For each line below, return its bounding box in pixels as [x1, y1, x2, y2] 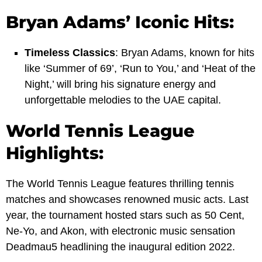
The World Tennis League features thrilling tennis [6, 178, 234, 190]
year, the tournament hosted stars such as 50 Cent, [6, 209, 244, 222]
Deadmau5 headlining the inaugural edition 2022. [6, 241, 235, 253]
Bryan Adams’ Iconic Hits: [6, 12, 234, 33]
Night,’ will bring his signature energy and [24, 78, 216, 91]
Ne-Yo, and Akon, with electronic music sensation [6, 225, 235, 237]
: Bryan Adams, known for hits [115, 47, 254, 59]
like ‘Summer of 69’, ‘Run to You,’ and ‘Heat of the [24, 63, 256, 75]
